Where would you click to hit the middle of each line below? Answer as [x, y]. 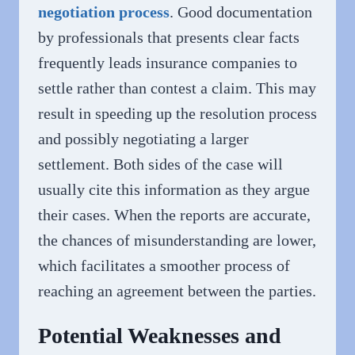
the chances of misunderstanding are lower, [177, 240]
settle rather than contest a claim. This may [177, 88]
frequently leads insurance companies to [168, 63]
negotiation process [104, 12]
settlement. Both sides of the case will [160, 164]
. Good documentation [241, 12]
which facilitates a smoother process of [164, 266]
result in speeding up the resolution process [177, 114]
